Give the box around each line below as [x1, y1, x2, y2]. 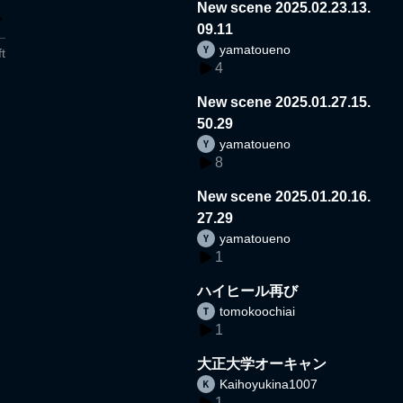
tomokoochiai [219, 303, 296, 318]
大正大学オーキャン [197, 355, 327, 372]
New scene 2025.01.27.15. [197, 94, 372, 110]
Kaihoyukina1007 [219, 376, 318, 391]
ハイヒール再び [197, 282, 299, 299]
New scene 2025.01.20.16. [197, 188, 372, 204]
